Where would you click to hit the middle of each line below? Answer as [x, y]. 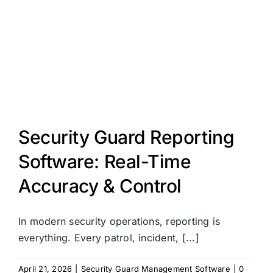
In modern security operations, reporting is [119, 222]
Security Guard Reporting [126, 137]
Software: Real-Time [105, 162]
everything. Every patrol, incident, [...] [109, 238]
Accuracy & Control [100, 186]
